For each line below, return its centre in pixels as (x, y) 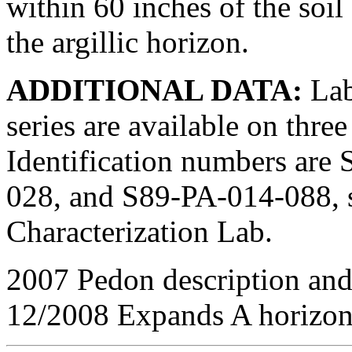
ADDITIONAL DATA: (154, 90)
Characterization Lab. (139, 231)
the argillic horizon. (128, 42)
